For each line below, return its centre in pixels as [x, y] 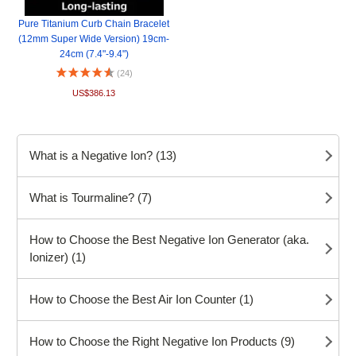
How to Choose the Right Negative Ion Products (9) [163, 341]
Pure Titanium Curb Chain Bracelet [94, 23]
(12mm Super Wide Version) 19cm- [94, 39]
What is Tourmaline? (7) [91, 197]
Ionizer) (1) [58, 257]
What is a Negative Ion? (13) [103, 155]
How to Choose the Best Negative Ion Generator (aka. [170, 240]
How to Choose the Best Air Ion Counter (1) [142, 299]
